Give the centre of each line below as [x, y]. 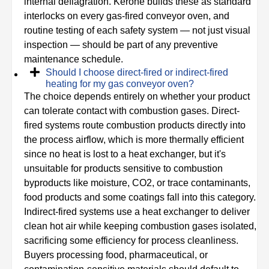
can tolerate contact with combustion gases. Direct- [132, 110]
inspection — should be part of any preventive [121, 44]
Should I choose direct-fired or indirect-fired [137, 72]
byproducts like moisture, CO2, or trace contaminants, [137, 183]
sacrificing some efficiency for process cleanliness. [131, 240]
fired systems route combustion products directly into [135, 125]
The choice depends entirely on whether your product [137, 96]
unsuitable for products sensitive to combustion [123, 168]
